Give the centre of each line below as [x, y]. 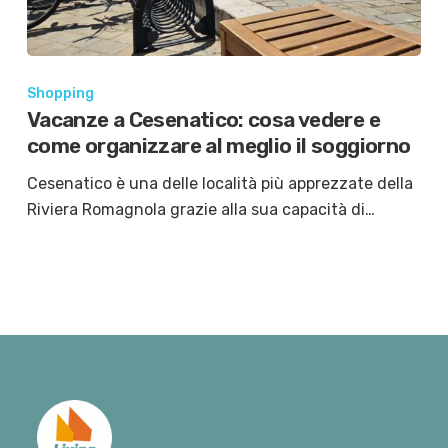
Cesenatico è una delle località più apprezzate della [219, 184]
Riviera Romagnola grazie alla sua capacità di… [200, 210]
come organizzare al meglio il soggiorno [218, 146]
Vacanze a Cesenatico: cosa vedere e [203, 120]
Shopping [60, 94]
